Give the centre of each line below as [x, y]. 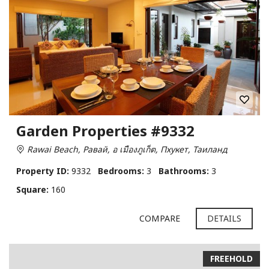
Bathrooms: [184, 171]
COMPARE [160, 218]
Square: [32, 189]
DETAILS [224, 218]
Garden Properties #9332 [105, 130]
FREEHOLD [231, 258]
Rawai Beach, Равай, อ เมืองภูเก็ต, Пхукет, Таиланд [126, 149]
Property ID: [43, 171]
